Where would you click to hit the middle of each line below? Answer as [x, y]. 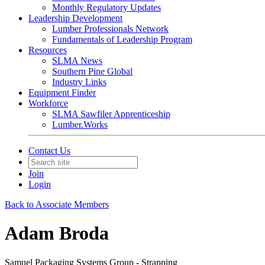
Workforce [48, 103]
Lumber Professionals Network [110, 29]
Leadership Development [75, 18]
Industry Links [79, 82]
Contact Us [49, 151]
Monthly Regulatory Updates [106, 7]
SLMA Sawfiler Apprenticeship [111, 114]
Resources [48, 50]
